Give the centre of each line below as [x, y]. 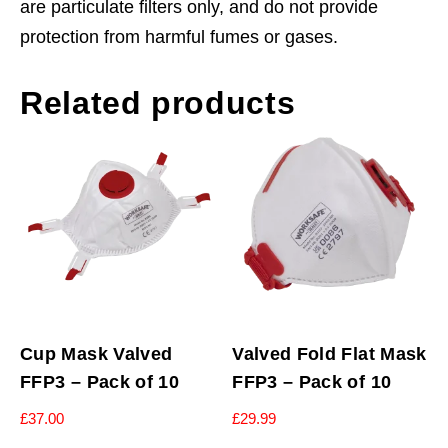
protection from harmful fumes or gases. [179, 36]
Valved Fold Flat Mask [329, 354]
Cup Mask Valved [96, 354]
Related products [158, 102]
